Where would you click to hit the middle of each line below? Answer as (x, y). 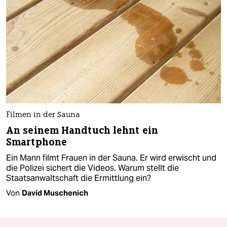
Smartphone (36, 142)
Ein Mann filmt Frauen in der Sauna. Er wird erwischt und (111, 158)
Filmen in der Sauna (43, 116)
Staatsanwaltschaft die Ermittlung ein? (79, 178)
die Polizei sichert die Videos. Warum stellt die (92, 168)
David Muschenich (55, 193)
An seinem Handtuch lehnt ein (82, 131)
